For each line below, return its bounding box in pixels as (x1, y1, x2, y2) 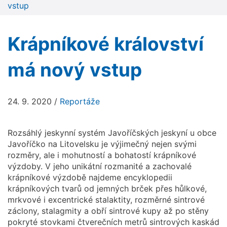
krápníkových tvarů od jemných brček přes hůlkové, (8, 183, 207, 194)
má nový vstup (8, 58, 142, 81)
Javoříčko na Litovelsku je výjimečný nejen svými (8, 138, 197, 149)
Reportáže (60, 96, 100, 106)
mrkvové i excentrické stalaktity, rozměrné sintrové (8, 194, 205, 205)
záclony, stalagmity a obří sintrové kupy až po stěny (8, 205, 209, 216)
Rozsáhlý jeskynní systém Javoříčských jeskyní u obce (8, 127, 216, 138)
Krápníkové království (8, 32, 204, 55)
